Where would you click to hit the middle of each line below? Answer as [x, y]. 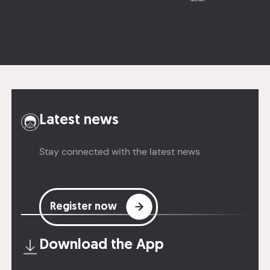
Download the [87, 245]
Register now [83, 207]
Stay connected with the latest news [119, 151]
